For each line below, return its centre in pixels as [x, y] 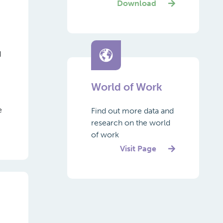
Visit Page [138, 149]
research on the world [130, 123]
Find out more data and [132, 111]
